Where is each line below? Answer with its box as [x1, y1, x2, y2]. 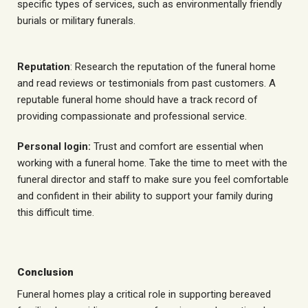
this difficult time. [17, 206, 94, 219]
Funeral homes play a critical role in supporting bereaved [17, 287, 271, 300]
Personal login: [17, 140, 91, 153]
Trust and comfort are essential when [91, 140, 263, 153]
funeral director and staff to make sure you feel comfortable [17, 173, 289, 186]
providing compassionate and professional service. [17, 110, 247, 123]
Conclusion [17, 266, 74, 279]
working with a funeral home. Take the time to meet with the [17, 157, 287, 169]
